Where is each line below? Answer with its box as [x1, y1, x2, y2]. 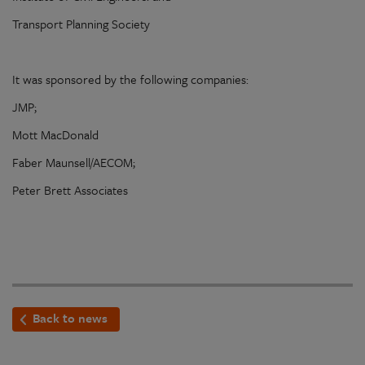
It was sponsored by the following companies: [12, 69, 248, 88]
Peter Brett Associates [12, 180, 128, 199]
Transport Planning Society [12, 14, 150, 33]
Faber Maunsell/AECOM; [12, 152, 135, 171]
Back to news [33, 308, 108, 327]
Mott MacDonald [12, 125, 99, 143]
